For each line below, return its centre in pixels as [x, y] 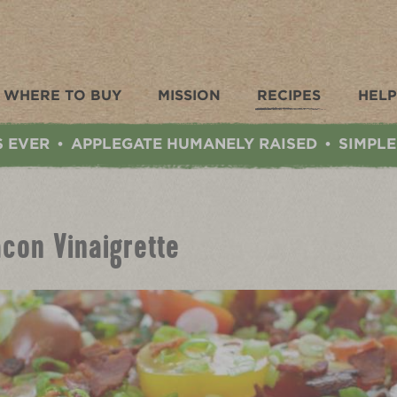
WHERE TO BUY [62, 96]
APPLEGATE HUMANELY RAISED [194, 144]
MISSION [189, 96]
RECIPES [289, 96]
